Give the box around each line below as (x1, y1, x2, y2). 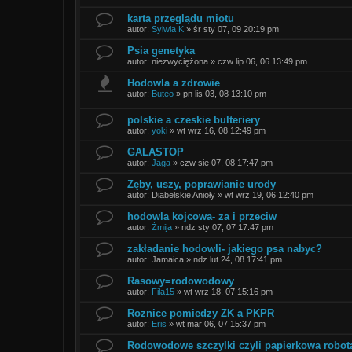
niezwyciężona (152, 57, 208, 67)
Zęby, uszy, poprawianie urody (127, 178, 276, 190)
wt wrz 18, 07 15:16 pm (184, 286, 273, 296)
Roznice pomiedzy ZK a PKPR (127, 306, 274, 319)
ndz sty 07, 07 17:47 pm (181, 222, 273, 232)
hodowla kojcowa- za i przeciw (127, 210, 277, 222)
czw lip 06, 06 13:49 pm (218, 57, 307, 67)
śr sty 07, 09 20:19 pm (193, 24, 279, 35)
